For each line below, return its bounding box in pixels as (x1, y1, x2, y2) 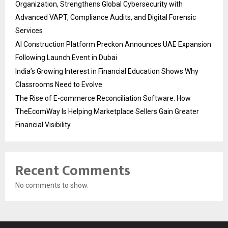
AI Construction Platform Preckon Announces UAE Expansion (15, 40, 211, 48)
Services (15, 26, 43, 35)
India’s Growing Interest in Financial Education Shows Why (15, 67, 198, 75)
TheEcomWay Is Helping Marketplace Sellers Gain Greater (15, 107, 199, 116)
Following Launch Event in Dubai (15, 53, 117, 62)
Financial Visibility (15, 120, 71, 129)
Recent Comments (15, 158, 130, 183)
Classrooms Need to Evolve (15, 80, 102, 89)
